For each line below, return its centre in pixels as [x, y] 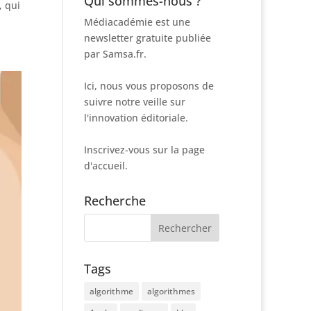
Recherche [115, 201]
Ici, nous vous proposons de [149, 86]
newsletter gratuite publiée [147, 38]
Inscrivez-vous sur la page [144, 150]
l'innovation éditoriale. [136, 118]
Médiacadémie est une [137, 22]
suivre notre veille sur [134, 102]
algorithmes [171, 291]
